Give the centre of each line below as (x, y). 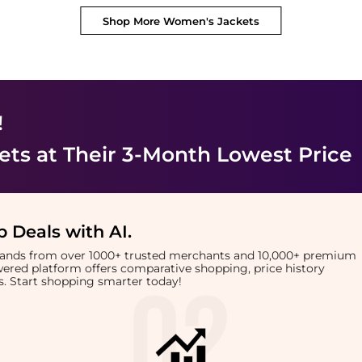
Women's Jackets (211, 22)
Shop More (133, 22)
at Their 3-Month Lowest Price (191, 154)
